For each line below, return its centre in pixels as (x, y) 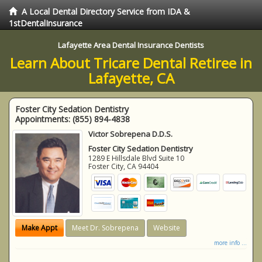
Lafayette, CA (131, 78)
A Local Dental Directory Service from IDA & (106, 11)
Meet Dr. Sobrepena (105, 227)
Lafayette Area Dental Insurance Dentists (131, 45)
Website (167, 227)
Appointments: (44, 119)
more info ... (230, 242)
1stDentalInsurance (46, 23)
